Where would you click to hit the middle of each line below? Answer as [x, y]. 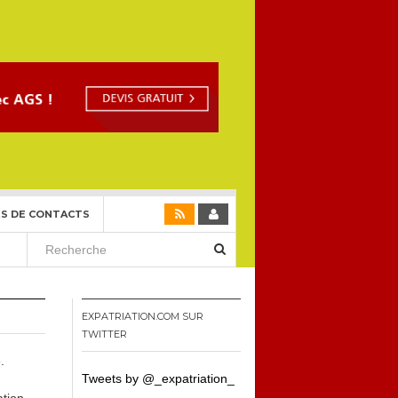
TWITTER [104, 334]
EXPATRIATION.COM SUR [143, 316]
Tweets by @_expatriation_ [158, 378]
